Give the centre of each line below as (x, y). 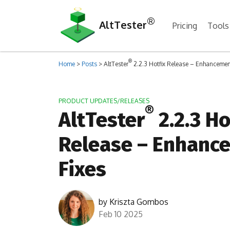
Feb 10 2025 (121, 214)
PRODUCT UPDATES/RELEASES (104, 101)
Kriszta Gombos (139, 202)
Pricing (185, 26)
